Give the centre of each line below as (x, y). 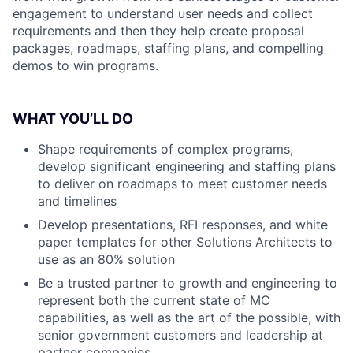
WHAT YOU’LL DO (73, 119)
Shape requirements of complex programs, (165, 149)
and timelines (77, 201)
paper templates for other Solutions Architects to (185, 242)
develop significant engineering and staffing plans (187, 166)
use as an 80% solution (106, 259)
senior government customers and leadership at (180, 335)
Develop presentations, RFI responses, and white (183, 225)
